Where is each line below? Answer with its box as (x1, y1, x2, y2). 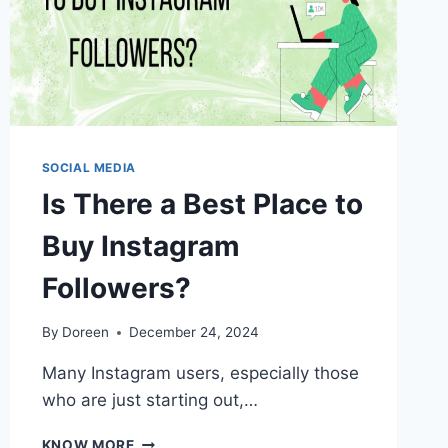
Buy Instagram (41, 228, 240, 263)
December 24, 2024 (128, 324, 259, 341)
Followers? (41, 270, 191, 305)
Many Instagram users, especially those (41, 363, 359, 384)
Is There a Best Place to (41, 186, 363, 221)
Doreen (61, 324, 109, 341)
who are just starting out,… (41, 390, 258, 411)
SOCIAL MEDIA (41, 159, 136, 175)
